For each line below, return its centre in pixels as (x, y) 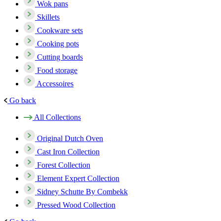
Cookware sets (60, 30)
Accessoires (55, 83)
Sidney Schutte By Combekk (82, 191)
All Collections (57, 117)
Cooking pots (58, 43)
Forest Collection (64, 165)
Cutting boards (60, 57)
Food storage (57, 70)
